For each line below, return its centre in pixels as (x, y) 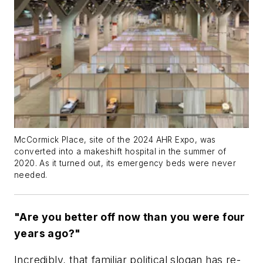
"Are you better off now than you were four (130, 217)
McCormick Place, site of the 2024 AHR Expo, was (115, 139)
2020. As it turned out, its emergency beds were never (125, 163)
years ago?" (48, 233)
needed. (31, 175)
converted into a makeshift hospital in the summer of (120, 151)
